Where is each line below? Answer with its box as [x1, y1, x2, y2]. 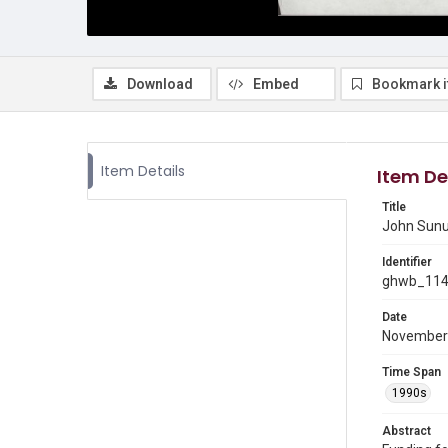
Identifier [382, 255, 432, 269]
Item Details [101, 161, 185, 181]
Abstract [382, 424, 431, 438]
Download [127, 76, 193, 92]
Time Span [382, 365, 441, 379]
